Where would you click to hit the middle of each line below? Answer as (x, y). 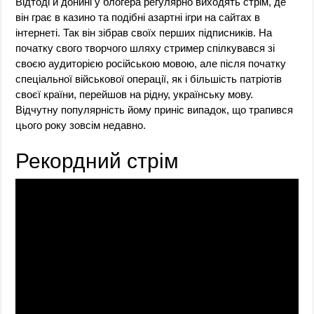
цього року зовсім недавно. (81, 125)
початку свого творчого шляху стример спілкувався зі (145, 48)
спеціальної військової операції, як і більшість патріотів (149, 78)
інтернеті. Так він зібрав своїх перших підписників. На (144, 32)
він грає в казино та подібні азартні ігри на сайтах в (138, 17)
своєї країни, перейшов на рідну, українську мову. (135, 94)
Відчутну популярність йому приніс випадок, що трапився (155, 109)
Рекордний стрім (97, 161)
